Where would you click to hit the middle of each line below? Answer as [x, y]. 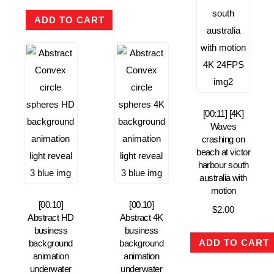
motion [223, 190]
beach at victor [224, 152]
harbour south [223, 165]
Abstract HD [51, 218]
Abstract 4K [141, 218]
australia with [223, 177]
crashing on [224, 139]
